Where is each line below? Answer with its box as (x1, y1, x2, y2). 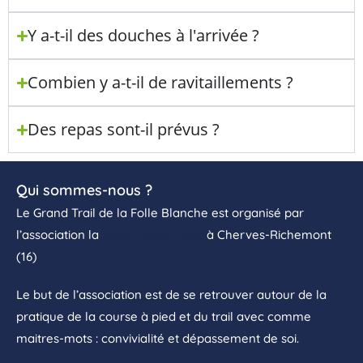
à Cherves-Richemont (203, 227, 331, 242)
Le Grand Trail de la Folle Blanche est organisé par (16, 205, 304, 220)
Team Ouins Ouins (102, 227, 203, 242)
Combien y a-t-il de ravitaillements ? (28, 71, 294, 93)
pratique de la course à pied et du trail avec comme (16, 309, 311, 324)
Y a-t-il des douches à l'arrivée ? (28, 24, 260, 46)
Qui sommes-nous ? (16, 181, 152, 199)
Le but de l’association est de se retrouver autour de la (16, 287, 327, 302)
